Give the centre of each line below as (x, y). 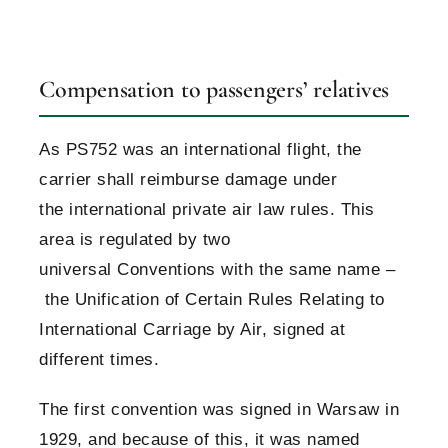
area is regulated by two (134, 240)
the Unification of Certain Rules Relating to (212, 300)
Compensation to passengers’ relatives (214, 90)
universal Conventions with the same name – (217, 270)
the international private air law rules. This (207, 210)
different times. (99, 360)
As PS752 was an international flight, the (200, 150)
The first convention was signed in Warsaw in (219, 410)
